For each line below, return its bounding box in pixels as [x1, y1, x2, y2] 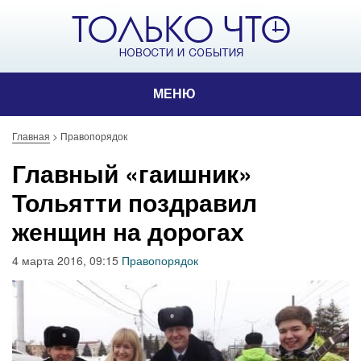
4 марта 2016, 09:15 [12, 252, 122, 268]
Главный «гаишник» [12, 156, 252, 190]
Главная [12, 129, 50, 143]
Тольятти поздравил [12, 185, 257, 219]
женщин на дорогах [12, 214, 244, 248]
